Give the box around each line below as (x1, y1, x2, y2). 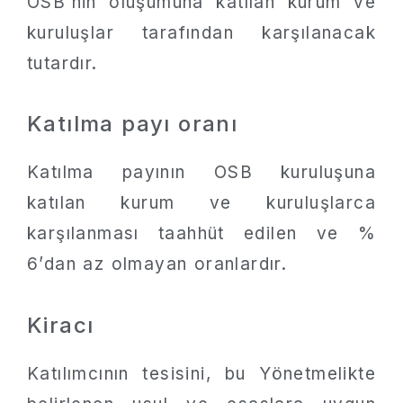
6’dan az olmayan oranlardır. (27, 254, 288, 275)
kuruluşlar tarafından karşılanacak (27, 22, 376, 43)
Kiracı (27, 311, 94, 338)
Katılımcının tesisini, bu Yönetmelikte (27, 363, 376, 384)
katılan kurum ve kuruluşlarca (27, 193, 376, 214)
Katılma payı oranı (27, 111, 238, 138)
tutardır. (27, 53, 98, 74)
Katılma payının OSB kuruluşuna (27, 162, 376, 184)
